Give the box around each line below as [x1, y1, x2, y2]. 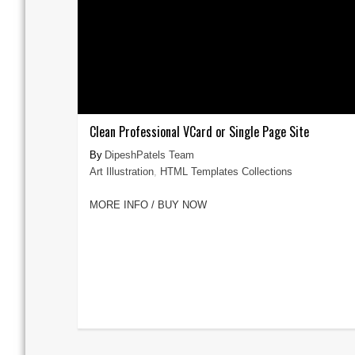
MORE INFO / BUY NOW [89, 199, 207, 211]
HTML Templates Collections [159, 166, 292, 177]
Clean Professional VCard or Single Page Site [89, 122, 309, 141]
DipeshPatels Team [104, 149, 194, 161]
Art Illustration [89, 166, 154, 177]
